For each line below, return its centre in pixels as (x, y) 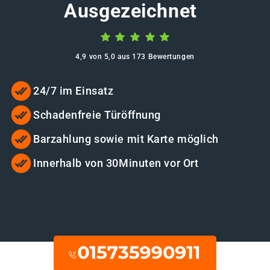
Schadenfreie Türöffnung (97, 115)
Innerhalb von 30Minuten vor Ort (116, 163)
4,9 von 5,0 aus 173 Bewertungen (135, 57)
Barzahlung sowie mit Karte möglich (126, 139)
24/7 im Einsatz (74, 91)
